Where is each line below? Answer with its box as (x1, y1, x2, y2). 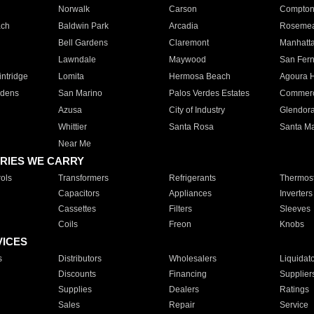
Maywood (168, 55, 206, 64)
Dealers (168, 285, 199, 294)
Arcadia (168, 21, 198, 31)
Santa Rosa (168, 122, 214, 132)
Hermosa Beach (168, 71, 231, 81)
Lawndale (57, 55, 96, 64)
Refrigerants (168, 173, 216, 183)
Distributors (57, 254, 102, 264)
